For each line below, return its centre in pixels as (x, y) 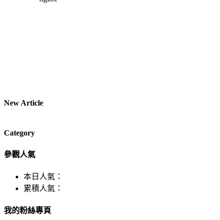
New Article (24, 103)
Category (19, 133)
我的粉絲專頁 (27, 211)
